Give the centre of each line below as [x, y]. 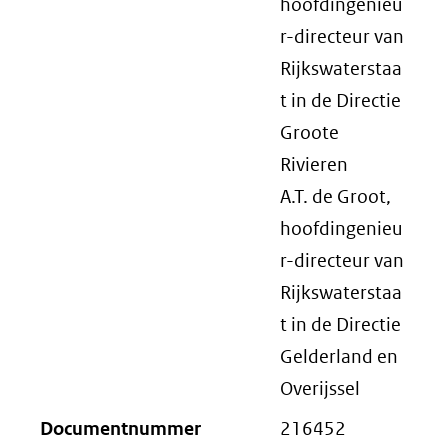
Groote [309, 132]
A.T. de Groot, [335, 196]
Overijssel [320, 388]
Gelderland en [339, 356]
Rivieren [314, 164]
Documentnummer [120, 428]
